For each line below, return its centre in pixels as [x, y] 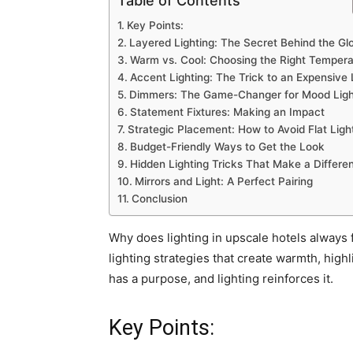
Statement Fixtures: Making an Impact [227, 112]
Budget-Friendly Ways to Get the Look [227, 147]
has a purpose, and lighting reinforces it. [221, 279]
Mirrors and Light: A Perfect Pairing [223, 181]
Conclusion [159, 199]
